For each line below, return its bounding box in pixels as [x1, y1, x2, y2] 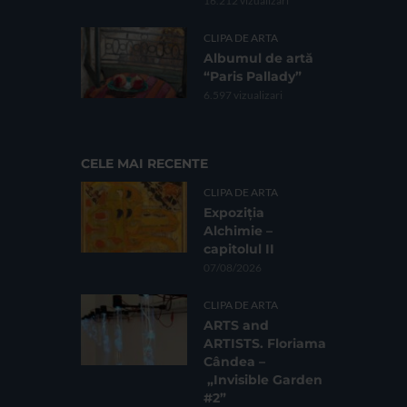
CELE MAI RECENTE [81, 155, 208, 173]
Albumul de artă [203, 50, 313, 67]
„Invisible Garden [203, 372, 323, 389]
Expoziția [203, 204, 264, 222]
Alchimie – [203, 223, 273, 240]
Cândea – [203, 353, 265, 371]
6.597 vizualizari [203, 88, 283, 103]
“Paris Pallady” [203, 68, 302, 85]
